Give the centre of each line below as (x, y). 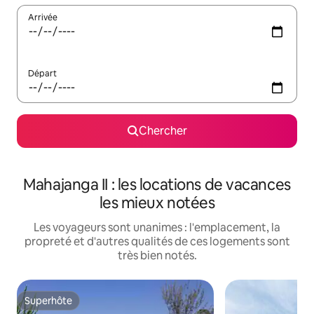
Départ (42, 74)
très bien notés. (157, 256)
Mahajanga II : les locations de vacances (157, 185)
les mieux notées (157, 203)
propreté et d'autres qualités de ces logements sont (157, 242)
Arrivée (43, 18)
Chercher (163, 131)
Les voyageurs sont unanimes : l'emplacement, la (157, 228)
